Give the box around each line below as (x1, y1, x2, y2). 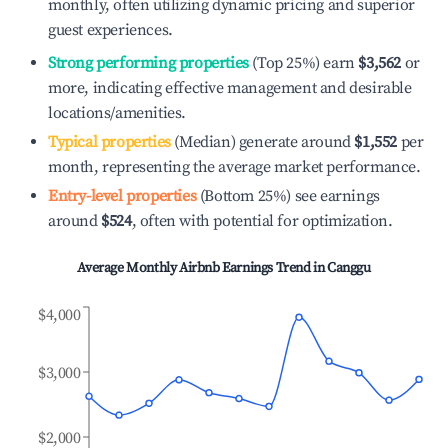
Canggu (327, 259, 371, 277)
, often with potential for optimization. (131, 211, 393, 231)
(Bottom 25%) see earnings (196, 186, 380, 206)
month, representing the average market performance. (48, 157, 421, 177)
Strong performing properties (48, 53, 249, 73)
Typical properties (48, 132, 171, 152)
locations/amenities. (48, 103, 186, 123)
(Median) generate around (170, 132, 351, 152)
